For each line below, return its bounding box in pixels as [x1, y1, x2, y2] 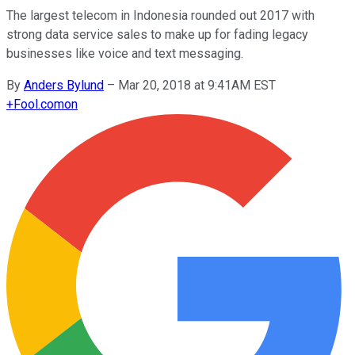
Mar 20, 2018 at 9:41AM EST [118, 77, 276, 93]
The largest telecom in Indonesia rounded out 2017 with [6, 7, 315, 23]
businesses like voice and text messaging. [6, 45, 243, 61]
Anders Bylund [24, 77, 104, 93]
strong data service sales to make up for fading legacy [6, 26, 308, 42]
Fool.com [13, 96, 64, 112]
